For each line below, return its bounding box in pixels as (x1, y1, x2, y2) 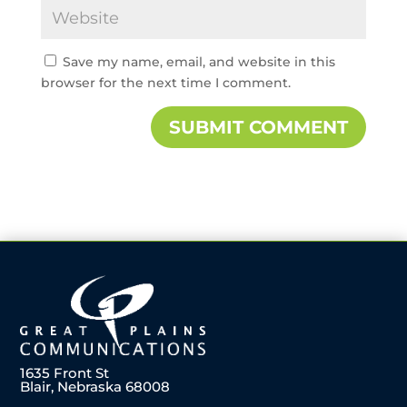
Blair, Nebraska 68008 (20, 377, 171, 395)
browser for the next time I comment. (40, 74, 291, 92)
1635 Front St (20, 363, 110, 382)
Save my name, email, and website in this (62, 54, 335, 71)
